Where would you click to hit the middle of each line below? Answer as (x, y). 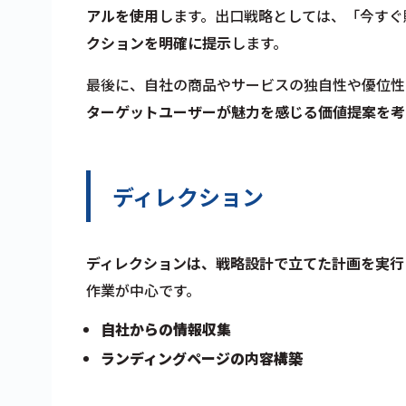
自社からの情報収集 (166, 329)
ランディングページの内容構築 (202, 358)
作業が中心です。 (143, 290)
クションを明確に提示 (159, 42)
